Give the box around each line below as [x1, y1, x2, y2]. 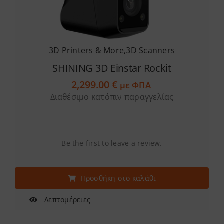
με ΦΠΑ [119, 79, 153, 91]
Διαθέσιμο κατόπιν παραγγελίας [50, 91, 174, 103]
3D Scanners [126, 45, 175, 56]
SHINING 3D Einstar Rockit [52, 61, 171, 75]
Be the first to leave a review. [61, 138, 162, 148]
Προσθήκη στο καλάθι [80, 173, 156, 183]
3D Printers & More [48, 45, 124, 56]
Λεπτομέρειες [42, 195, 91, 205]
